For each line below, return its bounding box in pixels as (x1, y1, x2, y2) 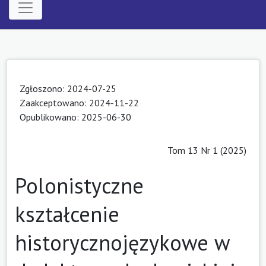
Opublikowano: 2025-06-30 (20, 110, 131, 123)
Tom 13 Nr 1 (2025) (167, 144, 246, 156)
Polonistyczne (15, 171, 144, 199)
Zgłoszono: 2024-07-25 (20, 82, 116, 94)
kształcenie (15, 199, 119, 228)
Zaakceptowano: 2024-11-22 (20, 96, 139, 109)
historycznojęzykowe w (15, 228, 229, 256)
